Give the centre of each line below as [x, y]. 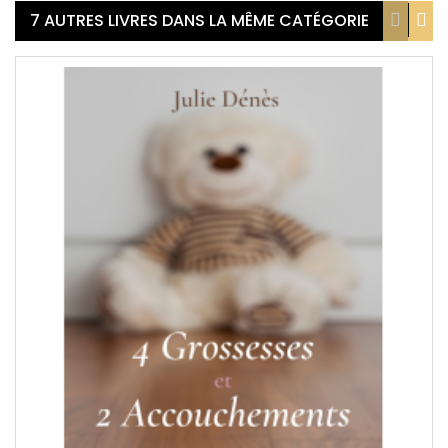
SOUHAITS [311, 314]
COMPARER [311, 358]
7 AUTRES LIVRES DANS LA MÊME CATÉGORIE [199, 20]
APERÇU [310, 270]
